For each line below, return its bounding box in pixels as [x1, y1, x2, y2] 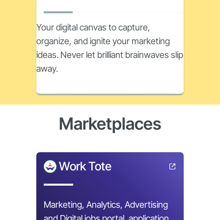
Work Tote [59, 159, 111, 173]
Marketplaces [59, 113, 161, 134]
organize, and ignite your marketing [36, 36, 170, 46]
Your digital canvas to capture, [36, 22, 150, 32]
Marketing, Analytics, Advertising [44, 199, 168, 210]
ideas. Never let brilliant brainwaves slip [36, 50, 183, 60]
